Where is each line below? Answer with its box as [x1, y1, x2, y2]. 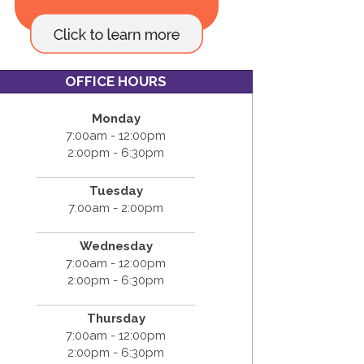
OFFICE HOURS [65, 72, 167, 89]
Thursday [86, 310, 145, 326]
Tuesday [89, 183, 143, 198]
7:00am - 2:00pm [68, 200, 164, 215]
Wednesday [79, 238, 153, 253]
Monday [91, 110, 141, 126]
